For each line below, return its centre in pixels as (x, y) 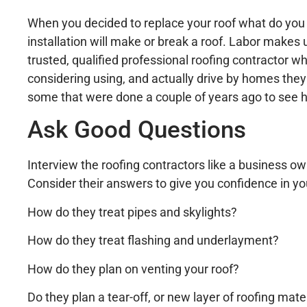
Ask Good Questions (137, 130)
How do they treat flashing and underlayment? (153, 241)
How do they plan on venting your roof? (133, 269)
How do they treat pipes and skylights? (132, 212)
